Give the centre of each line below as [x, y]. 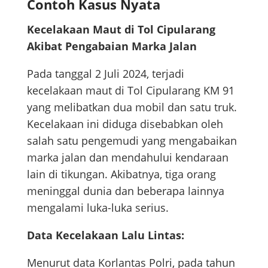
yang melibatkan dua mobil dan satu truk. [132, 107]
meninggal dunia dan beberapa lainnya [125, 191]
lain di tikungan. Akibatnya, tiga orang [121, 174]
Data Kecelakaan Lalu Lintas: [105, 235]
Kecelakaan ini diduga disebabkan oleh [125, 124]
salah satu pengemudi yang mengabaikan [132, 140]
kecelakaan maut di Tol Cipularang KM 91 [130, 90]
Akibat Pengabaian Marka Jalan [112, 46]
